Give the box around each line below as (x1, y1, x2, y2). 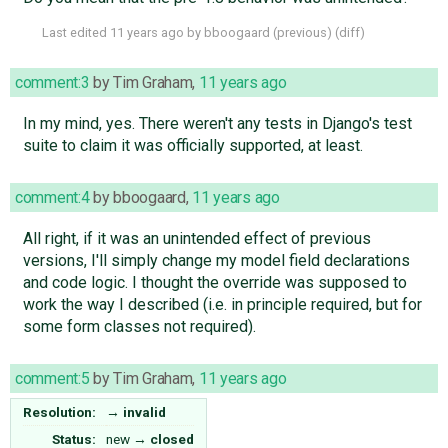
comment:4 (15, 187, 90, 207)
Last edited (42, 24, 110, 40)
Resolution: (23, 403, 97, 420)
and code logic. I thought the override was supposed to (22, 272, 407, 292)
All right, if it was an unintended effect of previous (22, 228, 371, 248)
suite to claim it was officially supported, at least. (22, 135, 363, 155)
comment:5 (15, 368, 90, 388)
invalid (123, 403, 166, 420)
